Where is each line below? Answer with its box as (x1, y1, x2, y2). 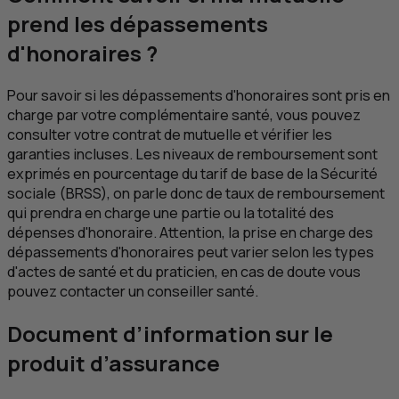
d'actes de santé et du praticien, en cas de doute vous (7, 261, 361, 281)
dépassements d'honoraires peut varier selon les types (7, 241, 374, 262)
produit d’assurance (7, 347, 220, 378)
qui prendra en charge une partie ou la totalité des (7, 202, 334, 223)
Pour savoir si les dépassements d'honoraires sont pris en (7, 85, 390, 105)
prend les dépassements (7, 8, 268, 38)
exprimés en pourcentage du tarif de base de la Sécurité (7, 163, 378, 183)
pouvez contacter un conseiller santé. (7, 281, 258, 301)
